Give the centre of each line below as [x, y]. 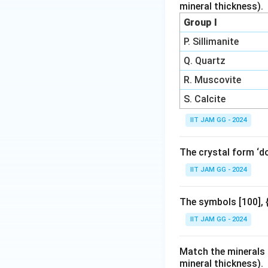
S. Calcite [205, 99]
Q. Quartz [205, 61]
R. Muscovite [213, 80]
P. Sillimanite [211, 42]
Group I [201, 22]
